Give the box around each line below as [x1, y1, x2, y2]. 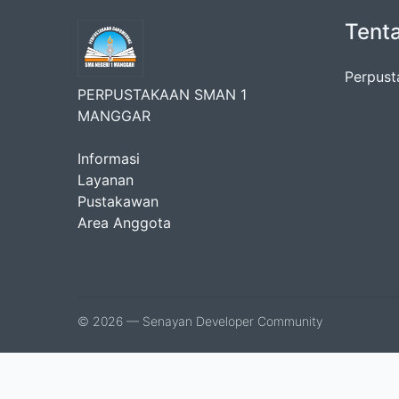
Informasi [77, 150, 140, 167]
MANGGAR [77, 107, 151, 125]
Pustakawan [77, 192, 159, 210]
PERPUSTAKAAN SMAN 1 [77, 85, 247, 103]
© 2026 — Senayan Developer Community [77, 313, 322, 329]
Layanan [77, 171, 134, 189]
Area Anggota [77, 214, 171, 232]
